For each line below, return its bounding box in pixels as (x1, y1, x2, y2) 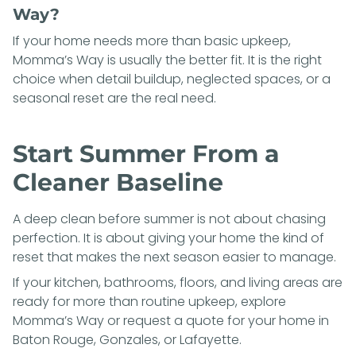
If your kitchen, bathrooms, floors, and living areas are (13, 273, 342, 292)
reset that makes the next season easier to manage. (13, 247, 336, 266)
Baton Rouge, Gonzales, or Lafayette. (13, 330, 242, 349)
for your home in (224, 311, 329, 330)
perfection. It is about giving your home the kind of (13, 228, 324, 247)
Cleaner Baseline (13, 167, 223, 197)
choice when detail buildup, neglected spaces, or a (13, 69, 331, 88)
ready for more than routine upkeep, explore (13, 292, 286, 311)
